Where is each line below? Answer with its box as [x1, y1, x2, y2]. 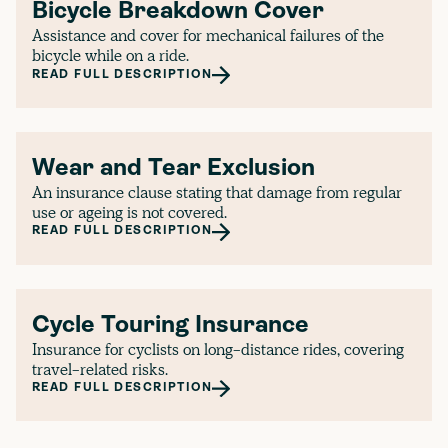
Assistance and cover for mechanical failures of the [32, 25, 384, 47]
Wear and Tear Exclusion [32, 157, 315, 182]
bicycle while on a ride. [32, 45, 189, 67]
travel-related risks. [32, 358, 168, 380]
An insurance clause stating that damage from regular [32, 182, 402, 204]
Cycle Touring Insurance [32, 313, 309, 338]
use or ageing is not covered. [32, 202, 227, 224]
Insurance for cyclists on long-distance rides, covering [32, 338, 404, 360]
